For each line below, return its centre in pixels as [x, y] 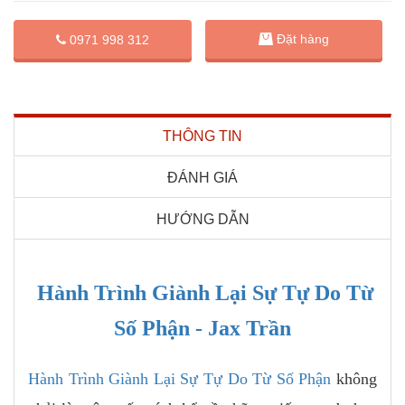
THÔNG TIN [202, 136]
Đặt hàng [302, 39]
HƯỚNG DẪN [202, 219]
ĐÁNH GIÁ [202, 177]
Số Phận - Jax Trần [202, 328]
